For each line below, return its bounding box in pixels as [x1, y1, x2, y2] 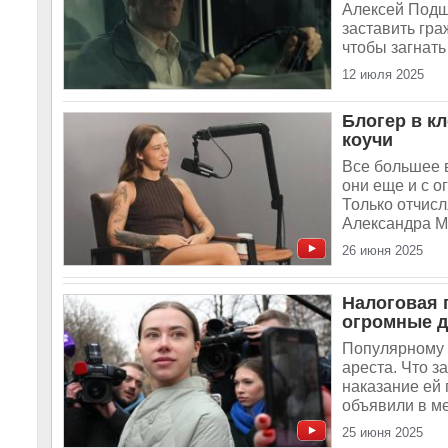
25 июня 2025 [342, 425, 423, 440]
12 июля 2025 [342, 67, 424, 82]
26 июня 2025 [342, 243, 423, 258]
